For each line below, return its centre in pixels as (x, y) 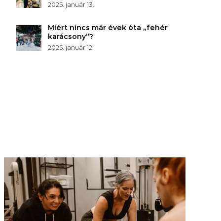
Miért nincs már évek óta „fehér (108, 27)
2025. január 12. (71, 47)
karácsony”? (70, 36)
